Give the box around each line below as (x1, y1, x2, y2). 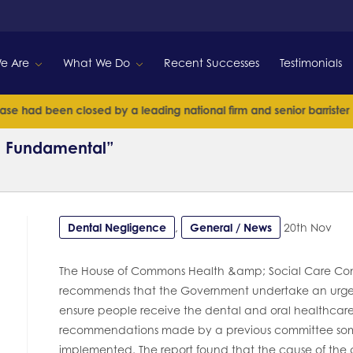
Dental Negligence (68, 221, 166, 234)
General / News (190, 221, 272, 234)
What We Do (63, 56, 130, 69)
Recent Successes (164, 56, 259, 69)
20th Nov (284, 221, 332, 234)
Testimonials (280, 56, 342, 69)
